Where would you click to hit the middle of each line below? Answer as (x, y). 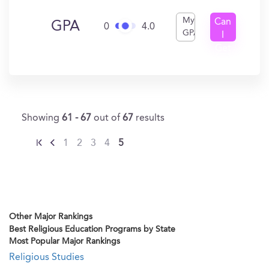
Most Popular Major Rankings (65, 241)
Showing (42, 118)
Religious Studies (47, 258)
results (150, 118)
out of (108, 118)
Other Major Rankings (51, 217)
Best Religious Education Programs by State (92, 229)
